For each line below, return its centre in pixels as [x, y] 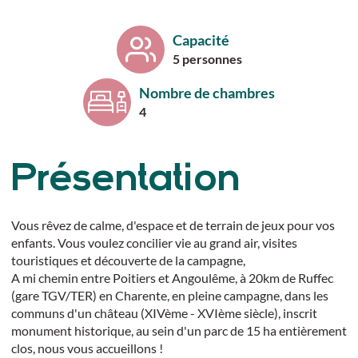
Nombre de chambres [207, 93]
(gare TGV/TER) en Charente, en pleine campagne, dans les [169, 295]
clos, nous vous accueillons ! [87, 348]
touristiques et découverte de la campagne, [128, 260]
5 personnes [207, 59]
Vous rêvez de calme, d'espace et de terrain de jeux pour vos [173, 225]
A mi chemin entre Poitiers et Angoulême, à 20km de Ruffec [172, 277]
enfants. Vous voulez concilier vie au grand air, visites [154, 242]
